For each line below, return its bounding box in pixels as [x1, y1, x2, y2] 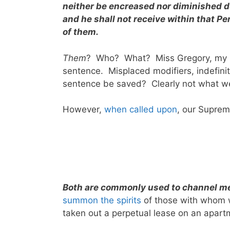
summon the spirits [63, 195, 141, 205]
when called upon [102, 104, 177, 115]
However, [63, 104, 102, 115]
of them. [63, 27, 99, 37]
